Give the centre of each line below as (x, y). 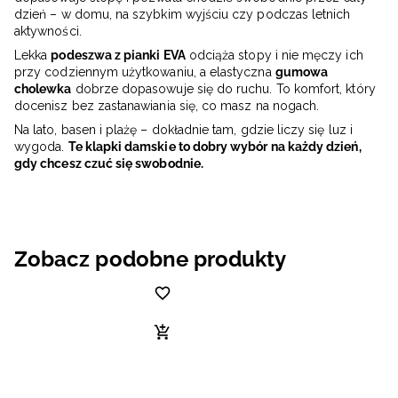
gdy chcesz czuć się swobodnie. (109, 164)
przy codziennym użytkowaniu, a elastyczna (145, 72)
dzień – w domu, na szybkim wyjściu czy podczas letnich (183, 15)
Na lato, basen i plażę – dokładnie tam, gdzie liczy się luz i (183, 130)
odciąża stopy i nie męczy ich (274, 56)
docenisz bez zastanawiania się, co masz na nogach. (167, 106)
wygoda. (41, 147)
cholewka (43, 89)
